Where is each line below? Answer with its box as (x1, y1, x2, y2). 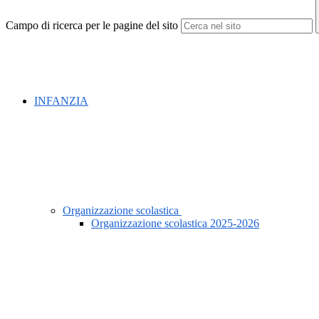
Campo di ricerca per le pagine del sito (6, 19, 178, 32)
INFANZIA (34, 95, 88, 108)
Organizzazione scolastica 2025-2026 (91, 217, 259, 230)
